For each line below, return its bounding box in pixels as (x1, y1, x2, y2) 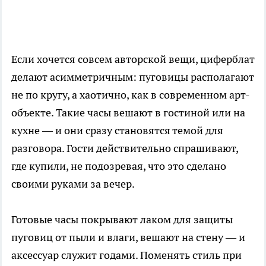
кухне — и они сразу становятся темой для (11, 123, 223, 138)
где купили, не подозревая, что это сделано (11, 159, 226, 173)
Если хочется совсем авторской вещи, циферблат (11, 52, 255, 66)
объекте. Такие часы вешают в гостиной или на (11, 106, 245, 120)
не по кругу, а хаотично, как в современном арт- (11, 88, 250, 102)
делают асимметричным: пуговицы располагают (11, 70, 254, 84)
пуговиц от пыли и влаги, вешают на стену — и (11, 230, 245, 245)
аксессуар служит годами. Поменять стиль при (11, 248, 242, 262)
